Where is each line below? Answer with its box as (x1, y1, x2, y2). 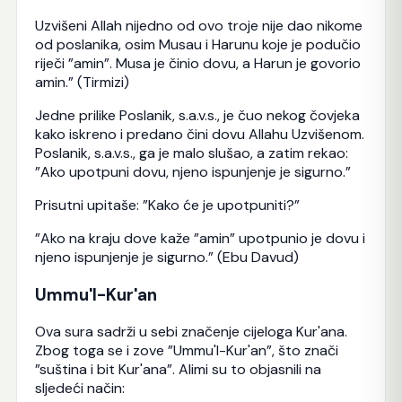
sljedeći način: (34, 379, 125, 398)
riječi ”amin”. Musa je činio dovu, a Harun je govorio (34, 53, 361, 73)
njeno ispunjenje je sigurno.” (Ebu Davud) (34, 247, 299, 267)
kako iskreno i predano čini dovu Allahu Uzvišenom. (34, 124, 364, 144)
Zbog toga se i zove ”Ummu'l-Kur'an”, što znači (34, 341, 338, 361)
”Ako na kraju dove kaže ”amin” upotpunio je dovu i (34, 228, 365, 248)
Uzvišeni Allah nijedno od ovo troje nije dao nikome (34, 15, 363, 35)
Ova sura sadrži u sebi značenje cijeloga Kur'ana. (34, 322, 347, 342)
